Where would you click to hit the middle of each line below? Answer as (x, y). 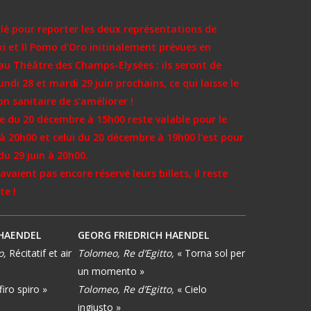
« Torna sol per (211, 253)
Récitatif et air (41, 253)
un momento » (111, 271)
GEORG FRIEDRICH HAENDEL (143, 235)
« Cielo (192, 289)
